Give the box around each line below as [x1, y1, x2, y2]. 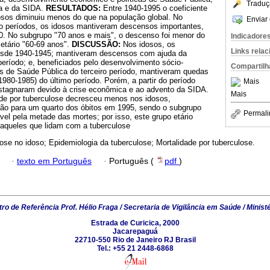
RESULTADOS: [46, 4, 101, 13]
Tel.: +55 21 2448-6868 [96, 243, 174, 253]
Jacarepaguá [112, 227, 158, 236]
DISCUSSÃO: [72, 40, 121, 49]
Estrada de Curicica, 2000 [90, 218, 180, 227]
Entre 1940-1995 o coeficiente [101, 4, 207, 13]
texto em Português [17, 156, 92, 166]
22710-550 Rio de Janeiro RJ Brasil [74, 235, 196, 244]
